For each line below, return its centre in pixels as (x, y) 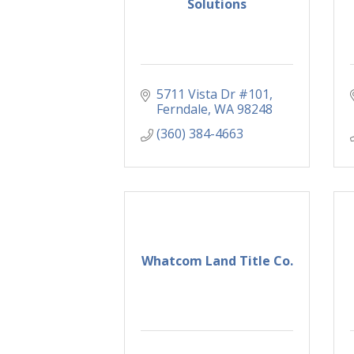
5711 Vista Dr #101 (213, 94)
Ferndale (182, 109)
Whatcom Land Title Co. (217, 261)
